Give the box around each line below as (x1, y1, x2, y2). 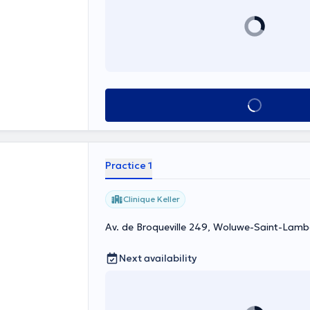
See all (236, 98, 273, 112)
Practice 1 (105, 159, 152, 172)
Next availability (119, 252, 197, 264)
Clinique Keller (123, 194, 180, 204)
